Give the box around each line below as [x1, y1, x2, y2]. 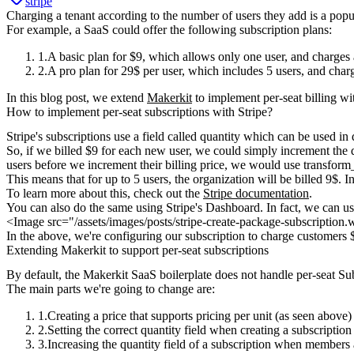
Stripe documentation [203, 186, 309, 201]
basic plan [59, 49, 109, 63]
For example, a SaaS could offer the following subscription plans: [6, 22, 332, 36]
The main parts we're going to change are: [6, 282, 215, 296]
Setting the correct [47, 323, 141, 337]
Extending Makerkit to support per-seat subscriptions [6, 243, 269, 258]
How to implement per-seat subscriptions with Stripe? [6, 104, 273, 119]
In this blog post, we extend [6, 90, 147, 104]
